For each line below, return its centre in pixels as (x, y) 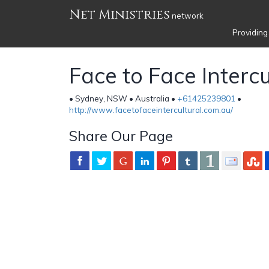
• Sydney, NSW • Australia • (123, 98)
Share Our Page (121, 135)
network (187, 16)
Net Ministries (119, 15)
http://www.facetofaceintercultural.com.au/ (151, 110)
